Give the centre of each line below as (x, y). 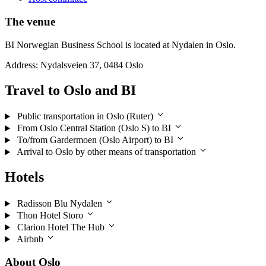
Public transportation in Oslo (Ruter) (85, 116)
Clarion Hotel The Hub (61, 227)
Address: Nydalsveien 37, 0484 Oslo (74, 65)
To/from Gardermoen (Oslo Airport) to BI (95, 140)
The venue (30, 21)
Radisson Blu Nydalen (59, 204)
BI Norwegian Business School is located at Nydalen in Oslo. (120, 45)
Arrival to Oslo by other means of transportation (106, 152)
